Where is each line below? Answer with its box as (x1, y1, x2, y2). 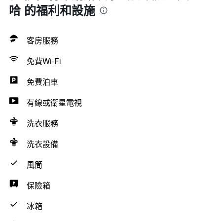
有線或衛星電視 (27, 97, 82, 108)
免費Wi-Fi (27, 55, 61, 67)
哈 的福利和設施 (9, 1, 95, 18)
